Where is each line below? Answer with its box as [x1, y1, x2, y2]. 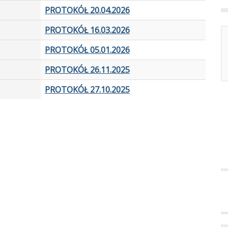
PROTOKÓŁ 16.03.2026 [45, 24, 130, 36]
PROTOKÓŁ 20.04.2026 [45, 5, 130, 16]
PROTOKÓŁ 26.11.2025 [45, 64, 130, 76]
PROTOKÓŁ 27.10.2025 [45, 84, 130, 96]
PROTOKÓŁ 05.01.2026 [45, 44, 130, 56]
